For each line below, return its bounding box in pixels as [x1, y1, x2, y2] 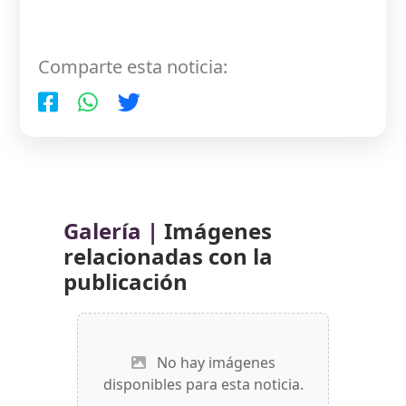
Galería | [63, 215, 159, 246]
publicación [63, 266, 188, 296]
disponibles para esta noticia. [102, 373, 304, 394]
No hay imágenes [152, 352, 275, 372]
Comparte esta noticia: [38, 53, 228, 79]
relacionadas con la [63, 240, 273, 271]
